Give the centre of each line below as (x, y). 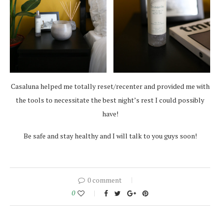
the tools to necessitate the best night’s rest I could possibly (110, 100)
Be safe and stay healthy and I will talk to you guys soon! (110, 136)
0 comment (105, 180)
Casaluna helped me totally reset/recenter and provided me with (110, 86)
